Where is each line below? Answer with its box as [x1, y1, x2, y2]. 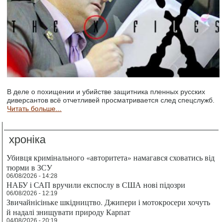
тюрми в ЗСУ [6, 162, 53, 172]
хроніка [9, 133, 46, 146]
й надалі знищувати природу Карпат [6, 206, 131, 217]
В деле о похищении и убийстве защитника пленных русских [7, 87, 206, 96]
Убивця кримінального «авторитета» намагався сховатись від [6, 152, 215, 163]
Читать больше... [7, 104, 62, 112]
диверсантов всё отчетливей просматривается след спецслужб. [7, 96, 215, 104]
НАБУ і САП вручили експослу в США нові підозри [6, 179, 186, 190]
